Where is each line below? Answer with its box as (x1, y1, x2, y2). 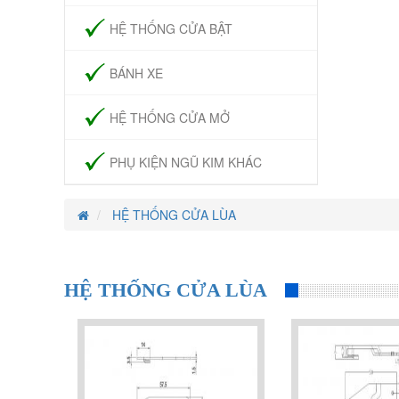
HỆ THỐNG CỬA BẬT (110, 20, 232, 37)
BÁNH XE (110, 64, 163, 82)
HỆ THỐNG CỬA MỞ (110, 109, 230, 126)
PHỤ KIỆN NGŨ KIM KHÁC (110, 153, 262, 171)
